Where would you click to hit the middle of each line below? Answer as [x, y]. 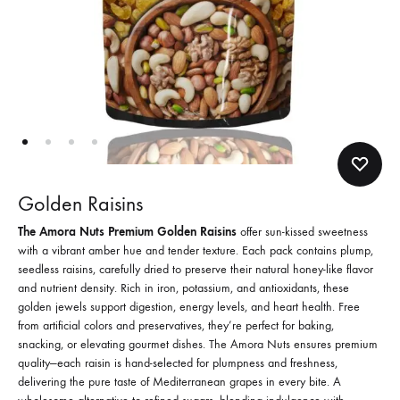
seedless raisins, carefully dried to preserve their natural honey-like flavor [196, 269]
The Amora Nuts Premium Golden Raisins [127, 231]
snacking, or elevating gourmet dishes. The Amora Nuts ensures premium [198, 344]
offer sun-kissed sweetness [302, 231]
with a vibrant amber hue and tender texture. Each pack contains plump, [196, 250]
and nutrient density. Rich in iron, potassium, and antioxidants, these [183, 287]
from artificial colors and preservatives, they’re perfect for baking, [176, 325]
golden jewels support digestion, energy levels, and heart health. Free [189, 306]
